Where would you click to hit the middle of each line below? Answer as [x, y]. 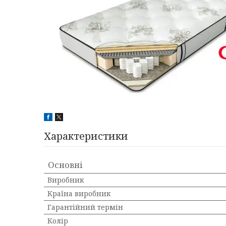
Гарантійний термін [85, 207]
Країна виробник [79, 193]
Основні [65, 165]
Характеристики [86, 136]
